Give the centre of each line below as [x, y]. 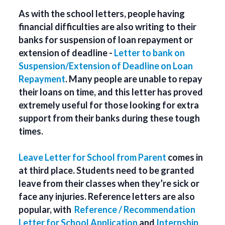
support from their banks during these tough [109, 118]
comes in [185, 157]
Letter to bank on [150, 52]
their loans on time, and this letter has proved [111, 92]
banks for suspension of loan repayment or [106, 39]
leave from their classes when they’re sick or [109, 183]
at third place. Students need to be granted [107, 170]
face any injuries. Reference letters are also [107, 196]
